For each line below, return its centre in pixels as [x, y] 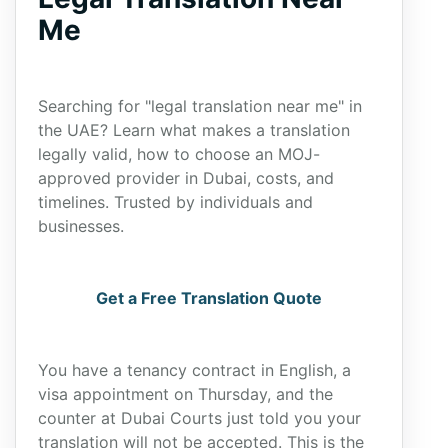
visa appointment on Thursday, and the [185, 394]
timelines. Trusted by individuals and [175, 202]
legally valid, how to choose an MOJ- [179, 154]
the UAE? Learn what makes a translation [194, 130]
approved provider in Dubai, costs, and [186, 178]
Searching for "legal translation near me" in [200, 106]
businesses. [81, 226]
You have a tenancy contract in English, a [194, 370]
